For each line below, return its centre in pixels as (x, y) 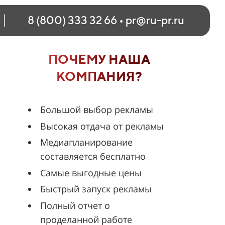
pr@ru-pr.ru (155, 20)
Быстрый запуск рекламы (96, 189)
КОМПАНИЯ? (99, 76)
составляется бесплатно (93, 156)
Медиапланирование (86, 142)
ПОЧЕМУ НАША (99, 59)
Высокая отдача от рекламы (102, 126)
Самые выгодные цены (91, 173)
